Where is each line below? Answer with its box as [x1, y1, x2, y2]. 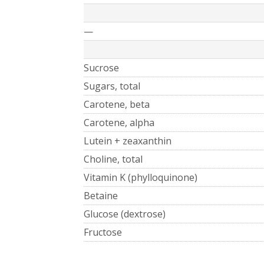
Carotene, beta [84, 97, 150, 111]
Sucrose [84, 61, 119, 74]
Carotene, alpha [84, 115, 154, 129]
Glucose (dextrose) [84, 207, 166, 220]
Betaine [84, 189, 118, 202]
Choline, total [84, 152, 143, 166]
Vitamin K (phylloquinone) [84, 170, 197, 184]
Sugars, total [84, 79, 140, 93]
